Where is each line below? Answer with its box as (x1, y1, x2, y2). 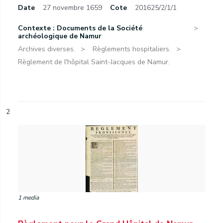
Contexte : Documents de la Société (18, 23, 142, 33)
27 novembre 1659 (43, 3, 102, 12)
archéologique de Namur (18, 31, 102, 41)
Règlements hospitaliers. (93, 44, 171, 54)
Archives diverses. (18, 44, 75, 54)
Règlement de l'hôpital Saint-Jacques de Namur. (18, 57, 170, 67)
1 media (18, 194, 39, 202)
